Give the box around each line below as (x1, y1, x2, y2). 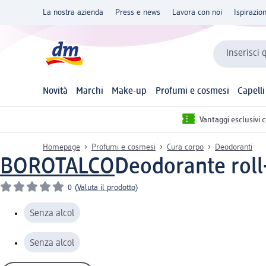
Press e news (115, 8, 160, 17)
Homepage (43, 142, 80, 151)
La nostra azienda (43, 8, 103, 17)
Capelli (237, 87, 265, 97)
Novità (43, 87, 68, 97)
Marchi (76, 87, 104, 97)
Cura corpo (167, 142, 204, 151)
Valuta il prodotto (77, 183, 135, 192)
